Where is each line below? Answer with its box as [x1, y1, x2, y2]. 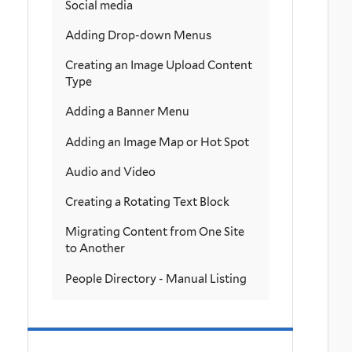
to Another [65, 241, 125, 255]
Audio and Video [65, 164, 156, 178]
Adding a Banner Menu [65, 104, 189, 119]
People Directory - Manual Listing [65, 271, 247, 285]
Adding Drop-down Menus [65, 27, 211, 42]
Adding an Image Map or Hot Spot [65, 134, 249, 148]
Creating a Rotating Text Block [65, 195, 229, 209]
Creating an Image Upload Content [65, 58, 252, 72]
